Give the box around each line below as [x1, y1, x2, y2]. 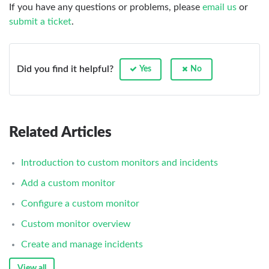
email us [202, 2, 237, 12]
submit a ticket [9, 16, 71, 26]
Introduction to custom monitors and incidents [21, 157, 218, 168]
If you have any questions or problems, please [9, 2, 202, 12]
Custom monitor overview [21, 219, 131, 229]
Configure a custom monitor [21, 198, 139, 208]
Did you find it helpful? [17, 64, 113, 74]
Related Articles [9, 125, 112, 140]
